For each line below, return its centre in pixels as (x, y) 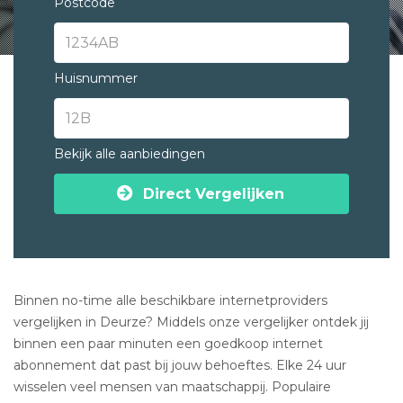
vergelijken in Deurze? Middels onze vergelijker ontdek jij (191, 322)
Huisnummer (96, 78)
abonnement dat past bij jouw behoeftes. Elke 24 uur (180, 365)
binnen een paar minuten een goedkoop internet (168, 344)
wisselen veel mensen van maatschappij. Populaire (172, 387)
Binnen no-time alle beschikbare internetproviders (170, 300)
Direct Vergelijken (214, 193)
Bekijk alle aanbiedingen (130, 154)
